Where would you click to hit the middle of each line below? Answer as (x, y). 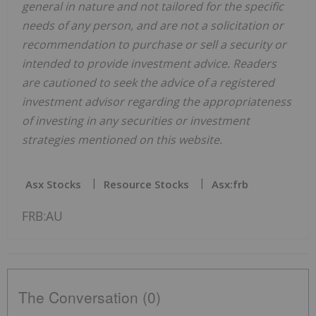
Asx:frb (230, 184)
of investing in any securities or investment (136, 121)
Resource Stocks (146, 184)
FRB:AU (42, 216)
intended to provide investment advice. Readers (149, 64)
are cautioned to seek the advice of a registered (148, 83)
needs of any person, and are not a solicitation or (153, 26)
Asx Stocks (53, 184)
